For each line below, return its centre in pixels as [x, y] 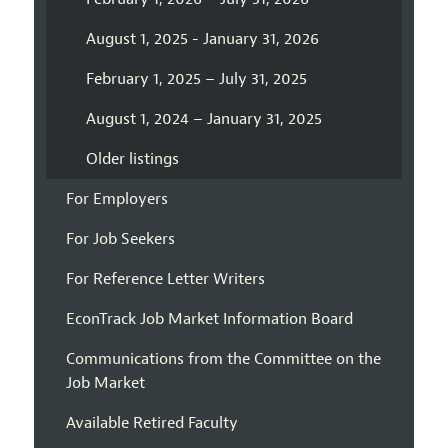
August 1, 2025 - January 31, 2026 [202, 39]
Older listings [132, 159]
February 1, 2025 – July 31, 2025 [196, 79]
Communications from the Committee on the [223, 359]
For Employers [116, 199]
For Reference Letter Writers [165, 279]
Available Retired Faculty [151, 423]
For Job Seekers [120, 239]
